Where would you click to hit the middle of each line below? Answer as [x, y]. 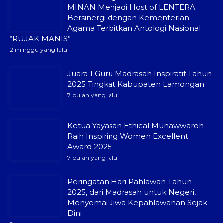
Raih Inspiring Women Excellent [128, 136]
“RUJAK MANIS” [40, 38]
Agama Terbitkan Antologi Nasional [134, 28]
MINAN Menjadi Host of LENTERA [131, 7]
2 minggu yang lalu [39, 49]
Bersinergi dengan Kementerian [128, 17]
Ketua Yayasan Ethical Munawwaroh [135, 125]
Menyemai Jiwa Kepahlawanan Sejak [137, 202]
